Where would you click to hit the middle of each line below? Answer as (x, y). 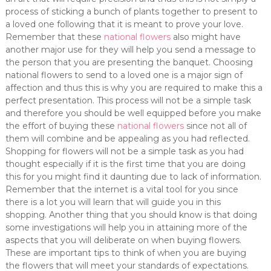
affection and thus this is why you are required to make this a (134, 88)
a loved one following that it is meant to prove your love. (124, 24)
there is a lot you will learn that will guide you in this (113, 202)
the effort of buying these (61, 126)
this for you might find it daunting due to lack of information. (133, 177)
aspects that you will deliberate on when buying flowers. (123, 240)
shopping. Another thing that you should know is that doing (131, 215)
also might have (205, 37)
